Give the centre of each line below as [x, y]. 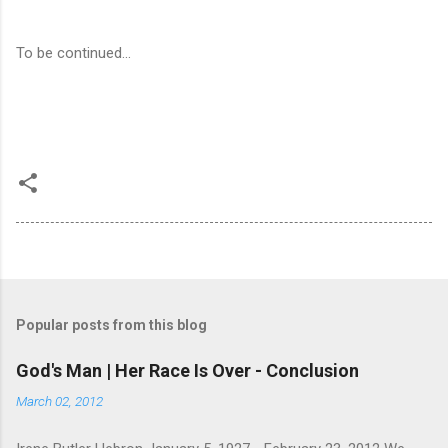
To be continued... [73, 52]
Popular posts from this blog [111, 324]
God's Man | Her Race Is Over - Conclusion [187, 370]
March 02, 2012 [59, 400]
